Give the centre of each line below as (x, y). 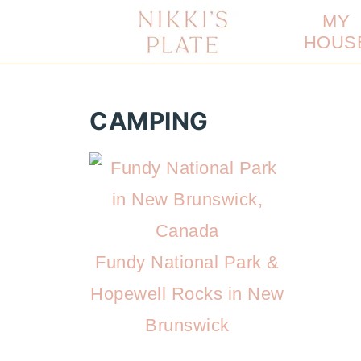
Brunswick (187, 325)
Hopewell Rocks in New (187, 294)
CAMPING (149, 121)
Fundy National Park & (187, 262)
